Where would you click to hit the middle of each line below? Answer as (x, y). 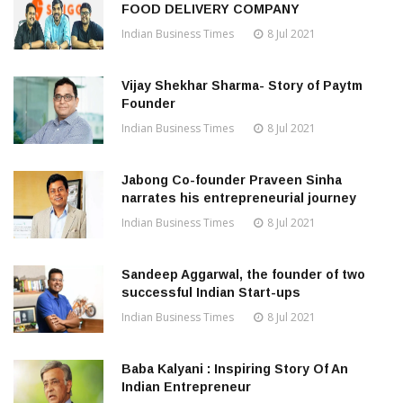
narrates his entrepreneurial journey (239, 198)
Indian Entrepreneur (186, 387)
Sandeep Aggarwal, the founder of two (243, 274)
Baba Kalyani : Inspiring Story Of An (235, 369)
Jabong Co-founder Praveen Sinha (232, 180)
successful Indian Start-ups (211, 292)
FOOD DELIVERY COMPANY (210, 9)
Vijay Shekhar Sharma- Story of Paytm (242, 85)
